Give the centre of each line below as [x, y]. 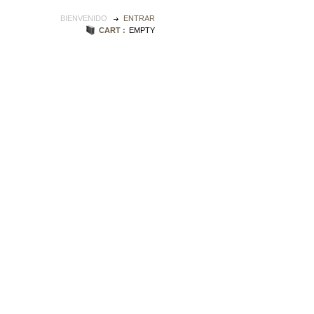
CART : [112, 30]
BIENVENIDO [85, 18]
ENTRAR [139, 18]
